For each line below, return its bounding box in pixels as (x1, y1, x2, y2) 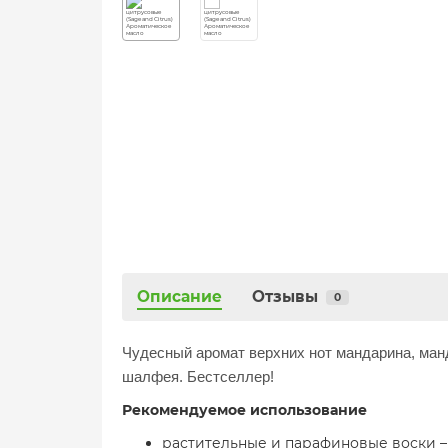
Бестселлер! (187, 368, 274, 385)
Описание (137, 287, 222, 306)
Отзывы (252, 287, 318, 306)
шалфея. (122, 368, 187, 385)
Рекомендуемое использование (122, 401, 367, 419)
